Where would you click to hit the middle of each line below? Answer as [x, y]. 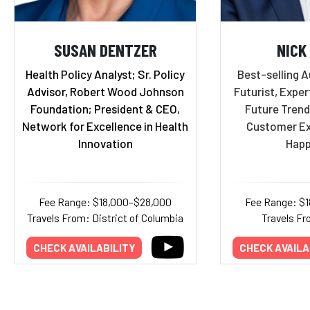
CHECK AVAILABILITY [84, 247]
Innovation [105, 143]
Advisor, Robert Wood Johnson [105, 91]
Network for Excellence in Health [105, 126]
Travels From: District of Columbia [105, 218]
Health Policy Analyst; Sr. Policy [105, 74]
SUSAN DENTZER [105, 49]
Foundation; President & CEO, [105, 109]
